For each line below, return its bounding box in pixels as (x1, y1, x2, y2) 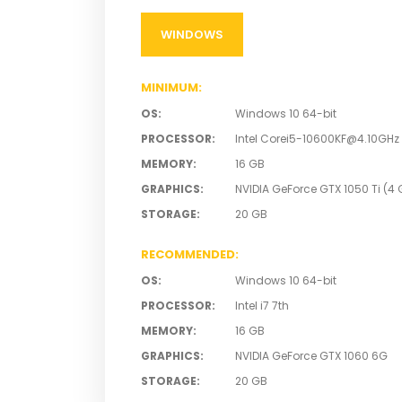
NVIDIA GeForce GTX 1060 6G (234, 348, 388, 364)
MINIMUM (141, 79, 198, 97)
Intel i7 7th (234, 298, 289, 314)
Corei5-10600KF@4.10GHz (259, 131, 399, 147)
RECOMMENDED (141, 246, 235, 264)
